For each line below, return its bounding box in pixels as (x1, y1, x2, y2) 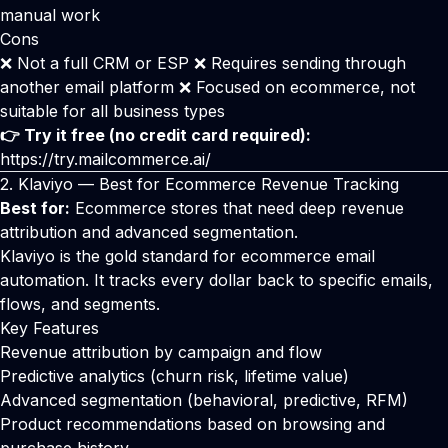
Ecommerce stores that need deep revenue (70, 198, 404, 218)
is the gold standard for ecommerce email (55, 246, 375, 266)
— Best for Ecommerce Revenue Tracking (73, 174, 399, 194)
